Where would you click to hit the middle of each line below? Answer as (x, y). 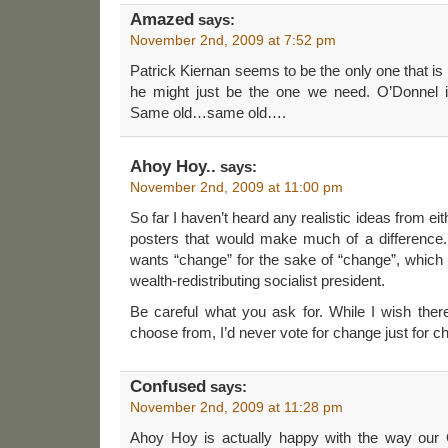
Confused (168, 386)
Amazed (162, 19)
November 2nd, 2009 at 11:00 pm (236, 186)
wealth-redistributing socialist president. (257, 280)
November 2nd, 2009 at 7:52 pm (233, 39)
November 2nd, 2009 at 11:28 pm (236, 406)
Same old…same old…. (208, 112)
